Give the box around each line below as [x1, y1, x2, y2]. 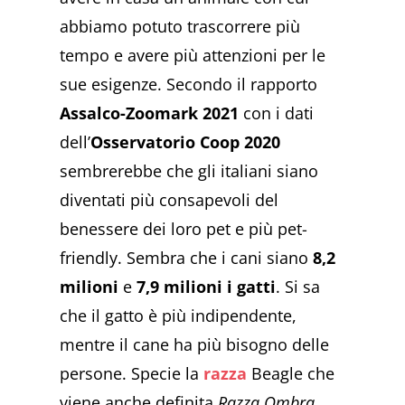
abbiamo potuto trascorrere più [60, 15, 301, 38]
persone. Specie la [60, 363, 204, 385]
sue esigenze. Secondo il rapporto [60, 73, 318, 96]
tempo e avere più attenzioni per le [60, 44, 326, 67]
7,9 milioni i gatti [137, 276, 277, 298]
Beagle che [247, 363, 335, 385]
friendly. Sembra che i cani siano [60, 247, 309, 269]
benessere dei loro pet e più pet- [60, 218, 308, 240]
